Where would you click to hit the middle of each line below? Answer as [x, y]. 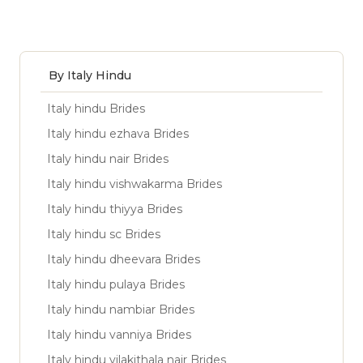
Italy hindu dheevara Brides [124, 259]
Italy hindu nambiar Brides [121, 310]
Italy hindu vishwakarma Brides [135, 184]
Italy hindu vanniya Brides [119, 335]
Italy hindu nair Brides [108, 159]
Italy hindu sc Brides [104, 234]
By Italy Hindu [90, 75]
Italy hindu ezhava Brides [118, 134]
